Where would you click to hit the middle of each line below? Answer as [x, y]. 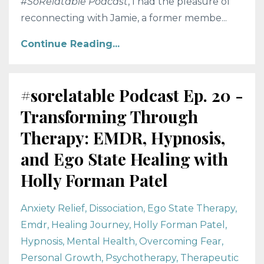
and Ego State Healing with [124, 159]
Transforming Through [109, 116]
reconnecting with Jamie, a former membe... [124, 18]
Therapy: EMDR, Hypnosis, [123, 137]
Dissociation [116, 208]
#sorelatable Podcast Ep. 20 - [132, 95]
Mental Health [101, 241]
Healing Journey [90, 225]
